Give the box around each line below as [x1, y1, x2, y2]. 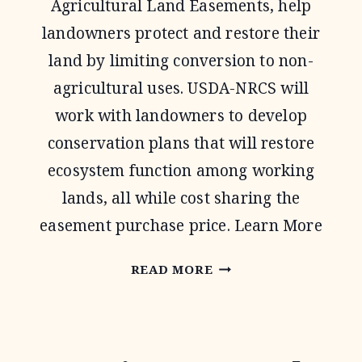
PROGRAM [212, 342, 282, 358]
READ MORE [130, 261, 213, 277]
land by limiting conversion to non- [48, 50, 314, 71]
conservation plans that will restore [47, 133, 315, 154]
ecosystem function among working [47, 160, 315, 181]
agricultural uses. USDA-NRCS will [53, 78, 309, 99]
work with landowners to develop [55, 105, 307, 126]
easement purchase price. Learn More [40, 215, 322, 236]
